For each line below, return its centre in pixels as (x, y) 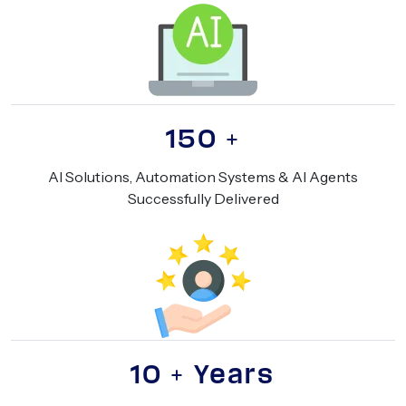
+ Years (223, 375)
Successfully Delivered (203, 199)
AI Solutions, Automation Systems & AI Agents (203, 177)
